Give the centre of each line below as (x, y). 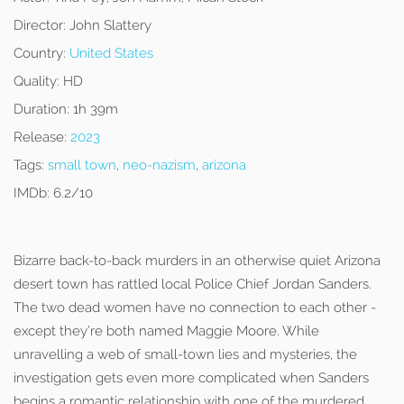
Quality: (37, 81)
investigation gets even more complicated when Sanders (191, 378)
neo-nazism (159, 165)
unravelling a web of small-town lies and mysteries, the (185, 354)
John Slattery (109, 25)
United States (111, 53)
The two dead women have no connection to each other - (195, 308)
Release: (40, 137)
